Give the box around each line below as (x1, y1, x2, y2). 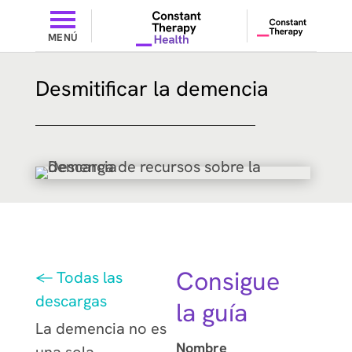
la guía (175, 296, 247, 329)
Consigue (175, 265, 280, 298)
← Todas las (35, 267, 123, 288)
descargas (35, 291, 107, 311)
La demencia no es (35, 318, 167, 339)
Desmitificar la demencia (35, 75, 269, 102)
